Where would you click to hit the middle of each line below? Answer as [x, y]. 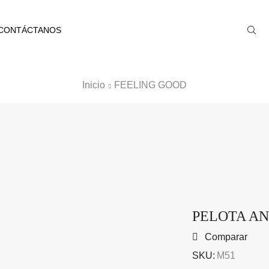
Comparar [226, 237]
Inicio [94, 85]
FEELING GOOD [150, 85]
